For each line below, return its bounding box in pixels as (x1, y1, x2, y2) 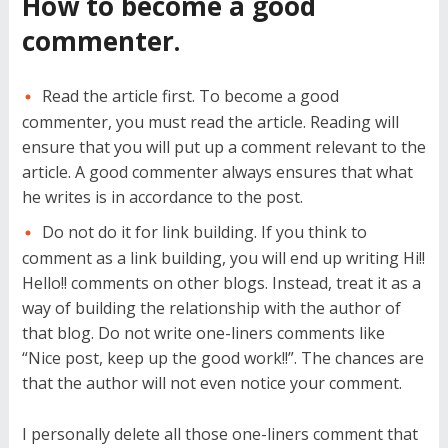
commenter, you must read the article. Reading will (21, 111, 399, 134)
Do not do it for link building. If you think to (41, 221, 367, 244)
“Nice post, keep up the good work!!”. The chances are (21, 347, 424, 370)
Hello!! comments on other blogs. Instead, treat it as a (21, 272, 421, 295)
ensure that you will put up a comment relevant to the (21, 136, 426, 159)
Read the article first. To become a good (41, 85, 339, 107)
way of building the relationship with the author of (21, 297, 401, 320)
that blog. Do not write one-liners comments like (21, 322, 385, 345)
